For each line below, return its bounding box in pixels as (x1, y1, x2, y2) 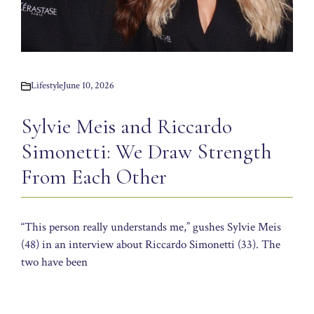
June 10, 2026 (63, 79, 114, 93)
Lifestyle (31, 79, 63, 93)
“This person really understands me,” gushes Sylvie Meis (21, 219, 281, 235)
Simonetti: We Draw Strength (21, 139, 272, 165)
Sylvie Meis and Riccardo (21, 114, 232, 140)
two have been (21, 254, 88, 271)
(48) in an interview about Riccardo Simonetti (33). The (21, 237, 280, 253)
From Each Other (21, 164, 167, 191)
